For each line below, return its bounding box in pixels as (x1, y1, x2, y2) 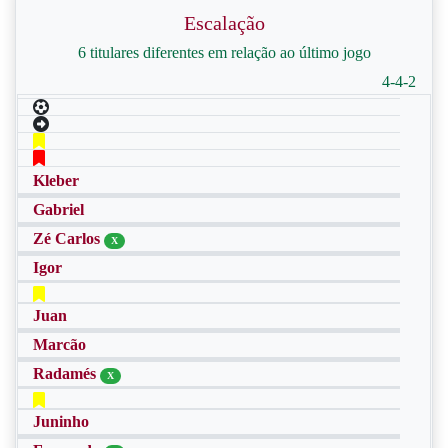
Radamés (33, 365, 100, 382)
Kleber (33, 172, 79, 189)
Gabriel (33, 201, 84, 218)
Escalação (183, 12, 265, 34)
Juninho (33, 413, 89, 430)
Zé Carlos (33, 230, 104, 247)
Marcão (33, 336, 86, 353)
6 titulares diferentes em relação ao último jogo (77, 44, 371, 61)
